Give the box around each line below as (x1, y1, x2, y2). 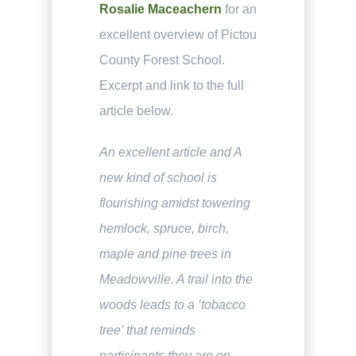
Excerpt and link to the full (99, 78, 244, 92)
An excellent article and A (99, 145, 242, 159)
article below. (99, 103, 173, 118)
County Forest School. (99, 52, 225, 67)
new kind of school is (99, 170, 217, 184)
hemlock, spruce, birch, (99, 221, 229, 235)
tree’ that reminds (99, 323, 195, 337)
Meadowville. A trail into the (99, 272, 253, 286)
